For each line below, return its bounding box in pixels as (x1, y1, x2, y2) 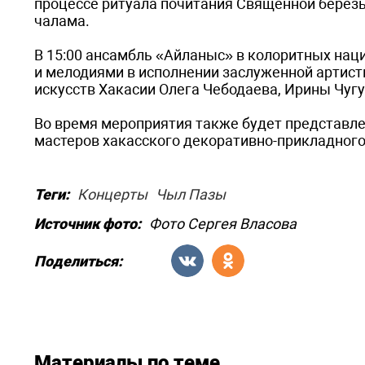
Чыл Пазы (156, 186, 226, 203)
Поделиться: (34, 252, 122, 270)
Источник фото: (34, 215, 141, 232)
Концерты (77, 186, 147, 203)
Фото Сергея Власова (149, 215, 297, 232)
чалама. (34, 12, 93, 29)
